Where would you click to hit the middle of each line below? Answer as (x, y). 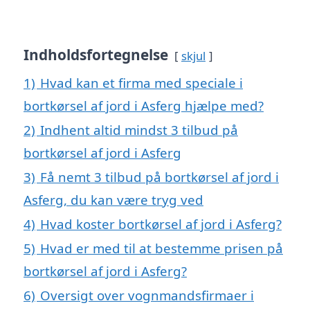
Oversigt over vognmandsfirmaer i (147, 295)
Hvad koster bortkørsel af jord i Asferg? (161, 224)
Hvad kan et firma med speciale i (142, 82)
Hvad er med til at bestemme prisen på (162, 248)
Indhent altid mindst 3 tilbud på (139, 129)
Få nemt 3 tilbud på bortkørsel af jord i (159, 176)
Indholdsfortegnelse (96, 54)
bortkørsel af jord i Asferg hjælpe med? (144, 105)
